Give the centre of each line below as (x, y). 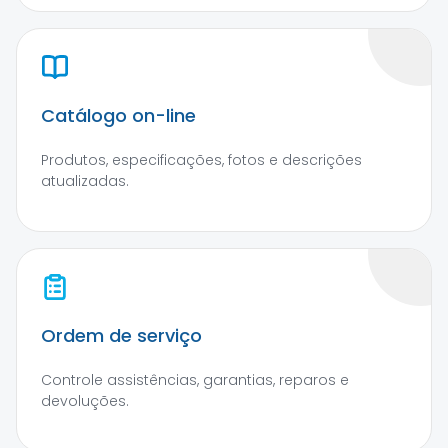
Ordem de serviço (121, 336)
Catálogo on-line (118, 116)
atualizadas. (85, 181)
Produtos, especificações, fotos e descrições (201, 160)
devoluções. (85, 401)
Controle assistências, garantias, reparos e (195, 380)
